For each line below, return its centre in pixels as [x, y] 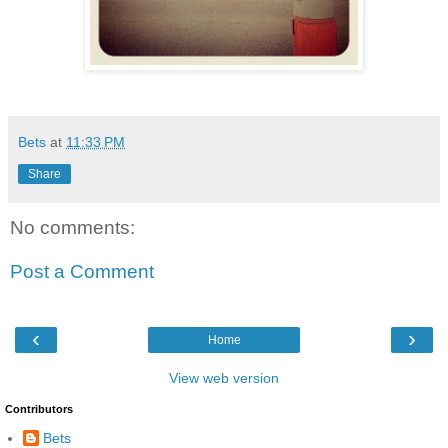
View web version [224, 378]
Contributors [39, 409]
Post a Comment [82, 271]
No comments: [72, 228]
